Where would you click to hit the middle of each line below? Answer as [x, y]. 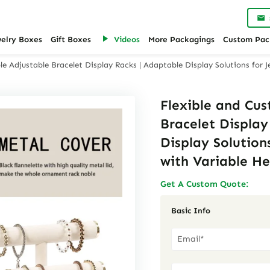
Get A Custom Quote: [205, 184]
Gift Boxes [71, 40]
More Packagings [181, 40]
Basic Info [190, 210]
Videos [127, 40]
